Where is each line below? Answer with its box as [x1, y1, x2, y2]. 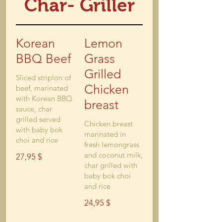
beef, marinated [16, 83, 68, 93]
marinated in [84, 129, 126, 139]
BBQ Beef [16, 51, 71, 66]
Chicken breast [84, 119, 133, 128]
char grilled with [84, 161, 137, 170]
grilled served [16, 114, 60, 124]
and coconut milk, [84, 150, 143, 160]
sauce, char [16, 104, 52, 113]
